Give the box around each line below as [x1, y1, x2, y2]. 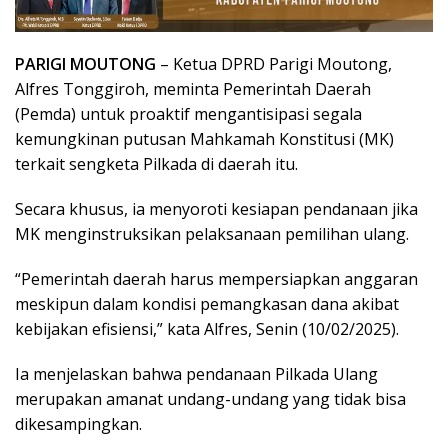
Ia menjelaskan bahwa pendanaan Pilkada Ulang [15, 363, 378, 386]
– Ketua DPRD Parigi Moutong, [156, 53, 392, 76]
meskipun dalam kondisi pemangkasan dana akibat [15, 293, 399, 316]
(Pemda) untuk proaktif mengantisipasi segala [15, 103, 362, 126]
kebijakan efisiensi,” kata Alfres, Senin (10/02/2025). [15, 318, 399, 341]
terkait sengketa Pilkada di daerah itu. [15, 153, 298, 176]
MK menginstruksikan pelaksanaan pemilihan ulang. [15, 223, 409, 246]
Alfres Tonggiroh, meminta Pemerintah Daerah [15, 78, 371, 101]
